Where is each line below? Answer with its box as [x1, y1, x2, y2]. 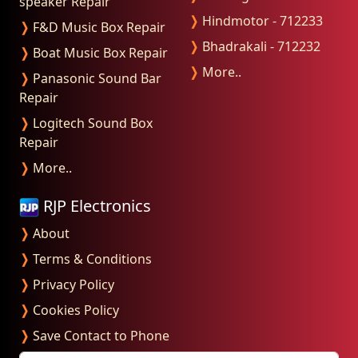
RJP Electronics [39, 194, 151, 217]
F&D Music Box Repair [30, 18, 165, 36]
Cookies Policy [30, 301, 119, 320]
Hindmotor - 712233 [199, 11, 323, 30]
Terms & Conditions [30, 250, 152, 268]
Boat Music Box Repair [30, 43, 168, 62]
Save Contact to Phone [30, 327, 169, 345]
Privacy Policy [30, 276, 114, 294]
